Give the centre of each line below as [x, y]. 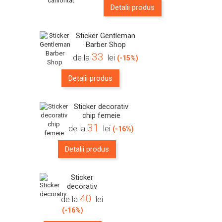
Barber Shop [106, 44]
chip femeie [101, 115]
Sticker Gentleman [106, 35]
